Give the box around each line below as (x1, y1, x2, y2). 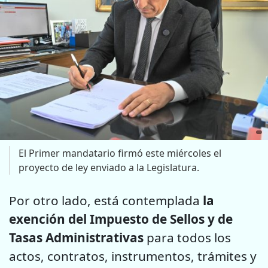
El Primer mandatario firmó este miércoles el (19, 147, 221, 160)
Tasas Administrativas (9, 229, 147, 246)
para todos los (147, 229, 231, 246)
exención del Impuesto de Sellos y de (9, 210, 233, 227)
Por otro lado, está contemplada (9, 191, 203, 209)
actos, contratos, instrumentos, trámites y (9, 247, 257, 264)
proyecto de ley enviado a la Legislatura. (19, 161, 199, 175)
